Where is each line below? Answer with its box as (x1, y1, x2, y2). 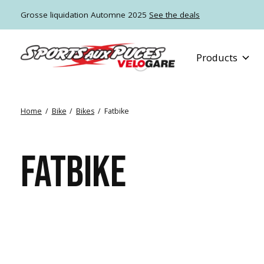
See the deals (149, 9, 200, 21)
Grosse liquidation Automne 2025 (21, 9, 149, 21)
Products (196, 51, 238, 65)
